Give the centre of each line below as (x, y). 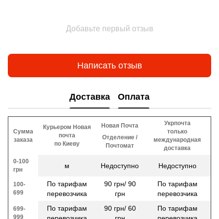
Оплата (134, 97)
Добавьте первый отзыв (109, 29)
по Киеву (67, 144)
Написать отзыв (109, 65)
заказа (23, 140)
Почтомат (120, 146)
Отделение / (120, 138)
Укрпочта (177, 123)
